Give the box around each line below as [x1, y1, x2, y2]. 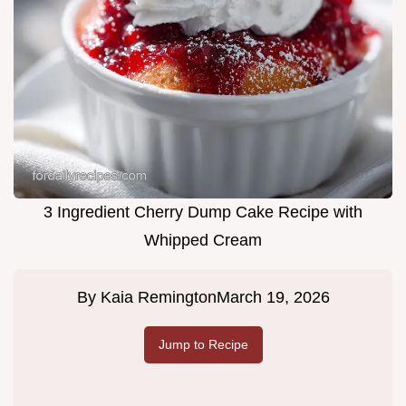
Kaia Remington [100, 288, 217, 307]
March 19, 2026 [216, 288, 330, 307]
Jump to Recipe [158, 337, 248, 353]
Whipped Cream [144, 231, 262, 250]
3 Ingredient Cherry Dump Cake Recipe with [43, 203, 362, 222]
